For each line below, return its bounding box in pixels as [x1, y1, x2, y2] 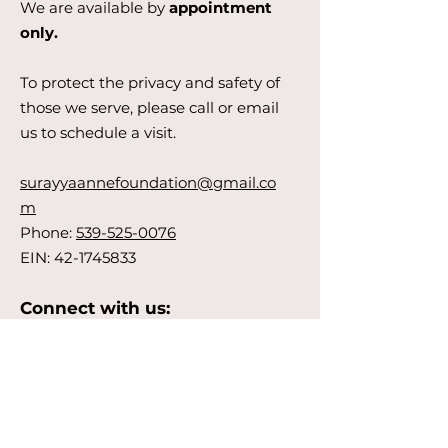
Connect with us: [20, 298, 175, 318]
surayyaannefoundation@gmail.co [20, 173, 276, 192]
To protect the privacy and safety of [20, 73, 280, 92]
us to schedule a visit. [20, 123, 176, 142]
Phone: [20, 223, 76, 242]
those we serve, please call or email [20, 98, 279, 117]
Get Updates [20, 396, 143, 419]
